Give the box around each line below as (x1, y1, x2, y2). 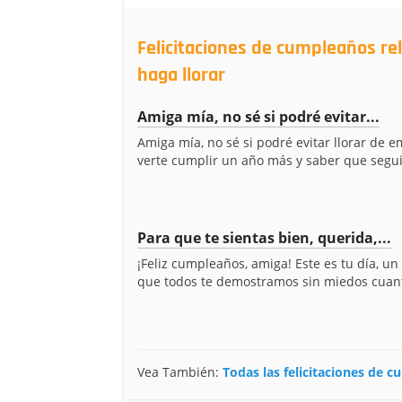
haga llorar (137, 63, 225, 88)
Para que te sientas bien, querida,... (137, 228, 391, 248)
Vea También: (137, 363, 223, 380)
